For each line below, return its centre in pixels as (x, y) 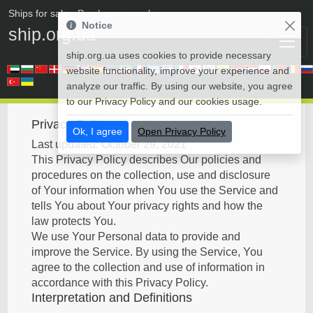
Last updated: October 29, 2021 (109, 144)
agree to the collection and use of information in (148, 267)
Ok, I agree (97, 131)
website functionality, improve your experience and (178, 71)
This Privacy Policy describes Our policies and (147, 160)
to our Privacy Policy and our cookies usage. (164, 101)
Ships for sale (38, 13)
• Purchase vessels (112, 13)
